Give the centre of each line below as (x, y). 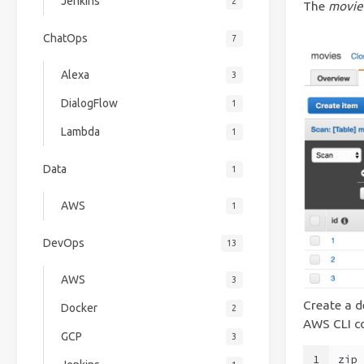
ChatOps (65, 38)
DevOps (63, 243)
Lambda (80, 132)
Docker (79, 308)
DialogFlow (89, 104)
